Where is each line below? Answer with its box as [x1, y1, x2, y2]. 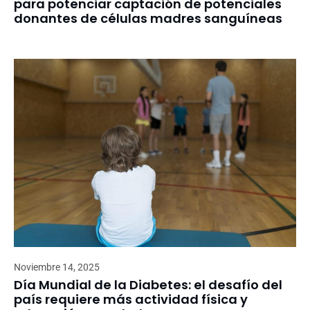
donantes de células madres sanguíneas [14, 10, 282, 28]
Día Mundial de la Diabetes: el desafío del [14, 276, 282, 294]
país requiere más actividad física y [14, 291, 248, 309]
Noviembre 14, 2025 [14, 262, 100, 273]
